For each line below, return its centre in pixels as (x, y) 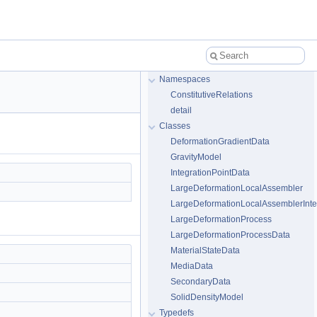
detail (181, 110)
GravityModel (196, 157)
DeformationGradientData (220, 142)
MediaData (192, 266)
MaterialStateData (205, 250)
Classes (175, 126)
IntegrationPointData (210, 173)
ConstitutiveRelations (212, 95)
